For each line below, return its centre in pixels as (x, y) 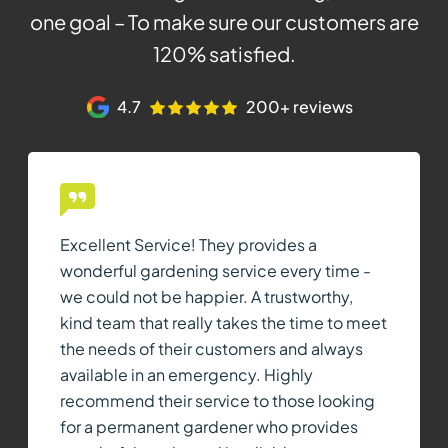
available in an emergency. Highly (186, 374)
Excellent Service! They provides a (188, 244)
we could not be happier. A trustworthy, (206, 296)
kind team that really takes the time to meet (223, 322)
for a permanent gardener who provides (209, 426)
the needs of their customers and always (211, 348)
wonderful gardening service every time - (215, 270)
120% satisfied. (224, 53)
